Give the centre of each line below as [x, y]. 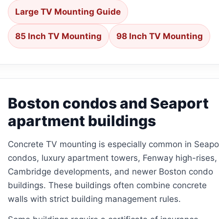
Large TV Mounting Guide [68, 11]
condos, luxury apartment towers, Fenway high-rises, [112, 158]
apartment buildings [82, 120]
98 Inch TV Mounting [159, 36]
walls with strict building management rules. [94, 199]
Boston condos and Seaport [108, 103]
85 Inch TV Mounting [58, 36]
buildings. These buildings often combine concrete [107, 185]
